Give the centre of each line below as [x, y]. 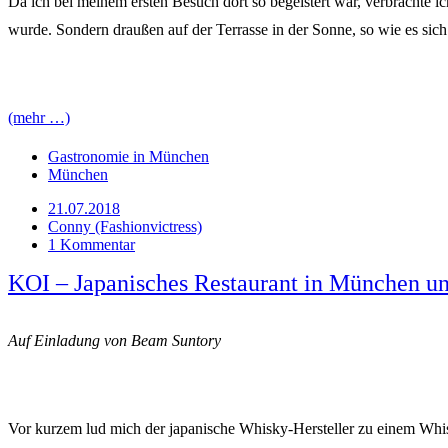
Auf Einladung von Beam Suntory [114, 340]
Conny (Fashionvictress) [125, 226]
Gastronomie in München [128, 156]
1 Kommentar [91, 244]
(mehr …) [39, 117]
